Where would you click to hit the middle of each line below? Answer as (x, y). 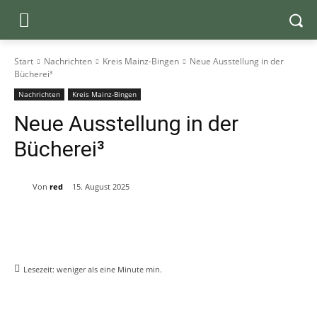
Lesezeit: (40, 270)
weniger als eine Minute (100, 270)
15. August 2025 (101, 187)
